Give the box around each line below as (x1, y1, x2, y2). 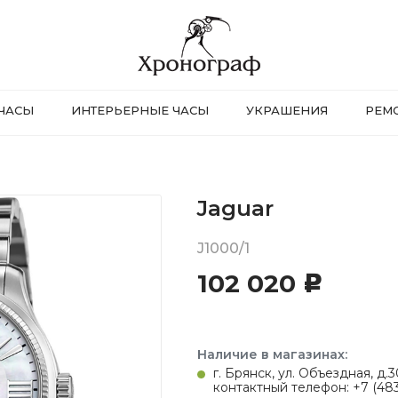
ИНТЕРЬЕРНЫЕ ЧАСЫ (70, 103, 209, 117)
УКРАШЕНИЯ (245, 103, 328, 117)
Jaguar (197, 195, 274, 221)
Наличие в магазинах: (197, 346, 347, 362)
